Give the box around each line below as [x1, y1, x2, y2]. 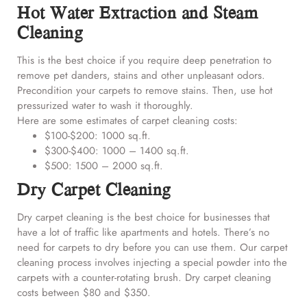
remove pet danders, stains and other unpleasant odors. [17, 68, 265, 84]
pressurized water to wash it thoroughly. [17, 98, 193, 114]
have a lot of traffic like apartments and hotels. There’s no [17, 225, 269, 241]
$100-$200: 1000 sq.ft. [45, 128, 151, 144]
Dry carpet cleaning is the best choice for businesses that [17, 210, 270, 225]
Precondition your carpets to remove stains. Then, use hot [17, 83, 273, 99]
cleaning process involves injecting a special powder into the [17, 255, 287, 271]
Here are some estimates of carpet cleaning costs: [17, 113, 238, 129]
